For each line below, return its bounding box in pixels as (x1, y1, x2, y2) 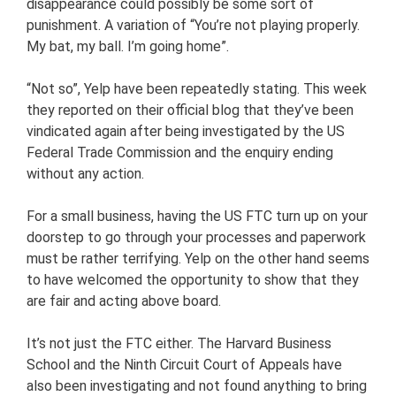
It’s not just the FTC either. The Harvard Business (27, 334, 331, 352)
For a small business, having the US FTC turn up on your (27, 207, 368, 225)
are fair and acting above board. (27, 292, 221, 309)
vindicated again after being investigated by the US (27, 122, 345, 140)
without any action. (27, 164, 144, 182)
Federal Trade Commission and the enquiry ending (27, 143, 333, 161)
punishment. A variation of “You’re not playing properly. (27, 16, 360, 34)
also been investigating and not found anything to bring (27, 377, 367, 394)
